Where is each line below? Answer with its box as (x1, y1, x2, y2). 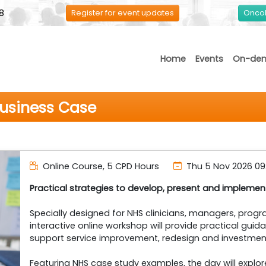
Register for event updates (71, 8, 174, 18)
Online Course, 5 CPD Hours (40, 160, 160, 172)
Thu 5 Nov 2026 (184, 160, 255, 172)
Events (195, 53, 224, 65)
